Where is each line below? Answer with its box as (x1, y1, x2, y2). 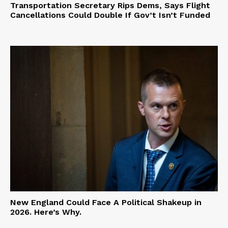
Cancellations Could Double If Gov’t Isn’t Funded (10, 10, 210, 20)
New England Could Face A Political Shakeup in (10, 197, 202, 207)
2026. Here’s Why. (10, 207, 81, 217)
